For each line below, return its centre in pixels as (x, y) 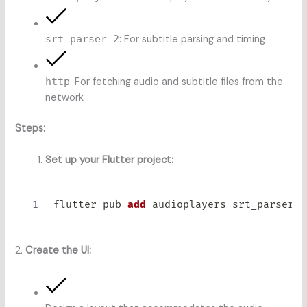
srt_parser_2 (83, 39)
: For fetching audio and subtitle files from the (177, 82)
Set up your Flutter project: (110, 160)
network (65, 98)
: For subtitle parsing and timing (193, 39)
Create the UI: (59, 251)
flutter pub (90, 205)
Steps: (30, 128)
